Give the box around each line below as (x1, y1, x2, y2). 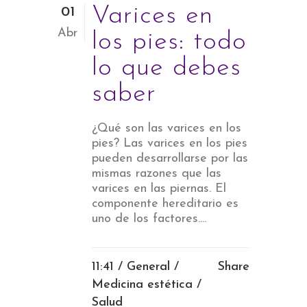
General (127, 260, 170, 273)
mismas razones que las (92, 167, 221, 180)
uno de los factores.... (92, 212, 206, 225)
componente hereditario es (92, 197, 238, 210)
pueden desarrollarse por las (92, 151, 248, 165)
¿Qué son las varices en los (92, 121, 241, 135)
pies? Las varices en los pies (92, 136, 247, 150)
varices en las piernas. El (92, 182, 226, 195)
